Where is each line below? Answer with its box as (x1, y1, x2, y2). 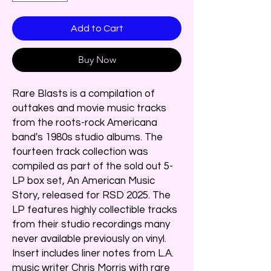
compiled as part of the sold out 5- (12, 160, 173, 172)
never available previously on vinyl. (12, 233, 166, 244)
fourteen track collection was (12, 146, 148, 157)
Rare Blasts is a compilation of (12, 88, 155, 99)
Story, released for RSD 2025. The (12, 189, 171, 201)
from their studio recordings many (12, 218, 170, 230)
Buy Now (77, 53, 116, 65)
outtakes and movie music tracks (12, 102, 166, 114)
